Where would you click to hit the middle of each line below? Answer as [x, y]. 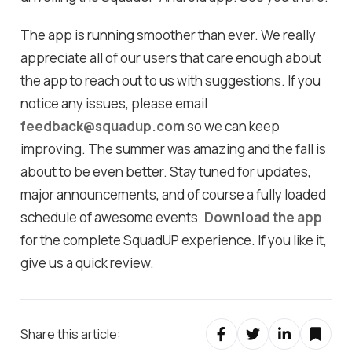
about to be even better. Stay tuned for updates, [166, 172]
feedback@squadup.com [103, 126]
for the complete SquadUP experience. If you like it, [174, 240]
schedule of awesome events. [113, 218]
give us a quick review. [88, 263]
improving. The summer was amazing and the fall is [174, 149]
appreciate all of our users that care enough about [171, 58]
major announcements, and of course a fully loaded [174, 195]
